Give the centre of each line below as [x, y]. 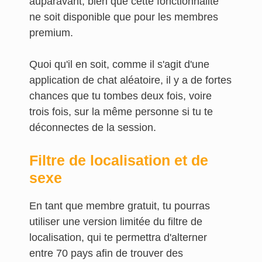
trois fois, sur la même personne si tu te [121, 112]
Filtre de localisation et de [119, 160]
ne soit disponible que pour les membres [124, 17]
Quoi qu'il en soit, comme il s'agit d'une [119, 64]
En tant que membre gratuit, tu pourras [120, 206]
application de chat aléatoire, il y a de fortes [130, 80]
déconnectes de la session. [94, 127]
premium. [51, 33]
